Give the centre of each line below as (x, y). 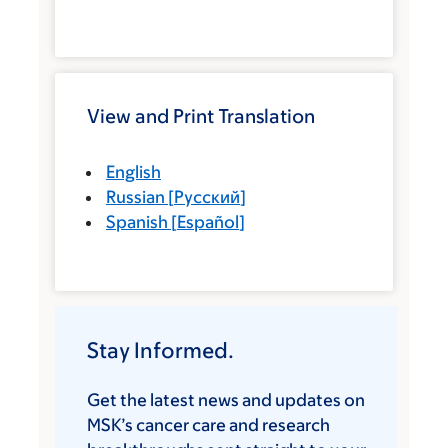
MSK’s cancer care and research (208, 424)
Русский (207, 196)
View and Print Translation (201, 115)
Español (208, 221)
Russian (135, 196)
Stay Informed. (160, 350)
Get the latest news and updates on (226, 399)
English (133, 171)
